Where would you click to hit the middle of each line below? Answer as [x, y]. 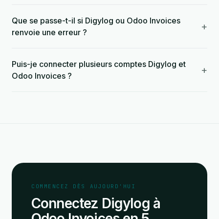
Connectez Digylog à [96, 203]
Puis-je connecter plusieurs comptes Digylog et [99, 64]
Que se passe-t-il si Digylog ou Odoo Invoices [96, 21]
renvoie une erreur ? [49, 32]
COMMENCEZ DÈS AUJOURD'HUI [84, 186]
